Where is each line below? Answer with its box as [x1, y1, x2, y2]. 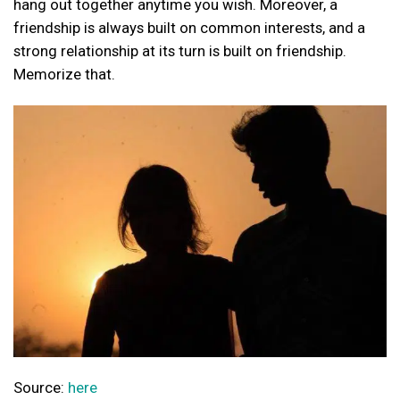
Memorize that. [13, 65, 115, 84]
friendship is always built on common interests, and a [13, 19, 365, 37]
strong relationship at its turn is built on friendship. [13, 42, 346, 61]
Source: [13, 379, 68, 397]
